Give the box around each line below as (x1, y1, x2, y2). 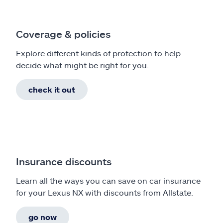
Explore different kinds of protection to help (16, 48, 181, 58)
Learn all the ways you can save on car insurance (16, 175, 201, 185)
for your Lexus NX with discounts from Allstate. (16, 187, 193, 197)
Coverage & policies (16, 27, 111, 40)
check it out (28, 84, 75, 94)
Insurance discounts (16, 155, 111, 167)
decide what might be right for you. (16, 60, 149, 70)
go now (28, 212, 57, 222)
